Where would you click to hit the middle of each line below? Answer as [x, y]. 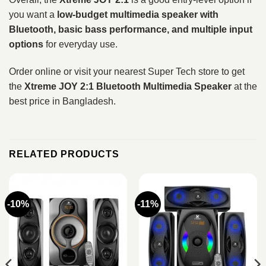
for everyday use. [80, 44]
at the [244, 86]
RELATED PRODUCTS [64, 154]
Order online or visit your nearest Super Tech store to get [127, 71]
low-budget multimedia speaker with [138, 14]
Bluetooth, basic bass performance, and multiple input [131, 29]
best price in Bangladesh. [62, 101]
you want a [33, 14]
